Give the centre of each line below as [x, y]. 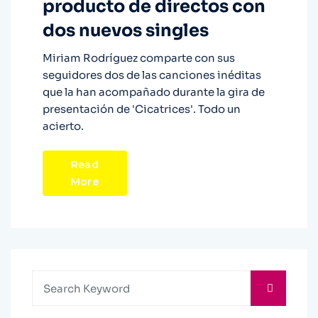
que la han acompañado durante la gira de [154, 92]
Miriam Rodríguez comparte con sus [139, 58]
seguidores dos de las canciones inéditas [152, 75]
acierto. [63, 126]
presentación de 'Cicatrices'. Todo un [142, 109]
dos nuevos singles [126, 31]
